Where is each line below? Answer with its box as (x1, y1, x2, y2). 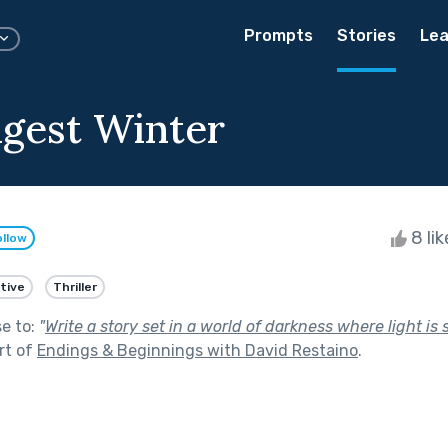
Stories (337, 26, 396, 45)
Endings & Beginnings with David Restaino (37, 340, 358, 360)
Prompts (244, 26, 313, 45)
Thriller (53, 279, 97, 294)
